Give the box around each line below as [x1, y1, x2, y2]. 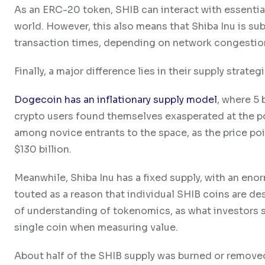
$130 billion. [14, 143, 72, 156]
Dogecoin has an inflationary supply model [14, 93, 217, 106]
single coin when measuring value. [14, 221, 178, 234]
